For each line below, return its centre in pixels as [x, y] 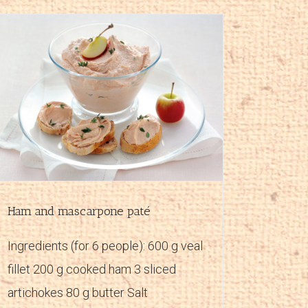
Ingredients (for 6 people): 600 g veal [105, 245]
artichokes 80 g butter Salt [80, 292]
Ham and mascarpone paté [79, 211]
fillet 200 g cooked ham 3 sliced [92, 269]
